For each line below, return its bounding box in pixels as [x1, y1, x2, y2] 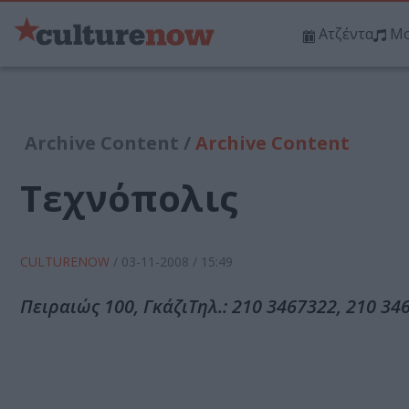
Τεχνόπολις [20, 173, 238, 224]
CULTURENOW [20, 253, 113, 271]
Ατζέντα [319, 24, 373, 45]
